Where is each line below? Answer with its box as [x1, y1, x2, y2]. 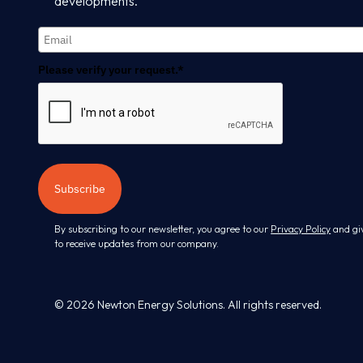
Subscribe [54, 181, 106, 197]
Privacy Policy [271, 223, 331, 236]
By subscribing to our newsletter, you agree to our [54, 223, 271, 236]
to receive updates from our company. [54, 237, 220, 250]
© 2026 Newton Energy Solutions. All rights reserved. [54, 297, 322, 313]
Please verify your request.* [38, 62, 185, 78]
